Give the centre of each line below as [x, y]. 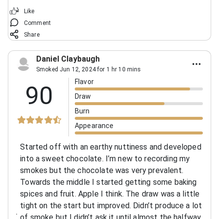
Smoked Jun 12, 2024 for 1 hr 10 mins [89, 69]
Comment [38, 23]
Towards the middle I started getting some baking [109, 182]
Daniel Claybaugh [68, 59]
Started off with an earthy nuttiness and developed [111, 147]
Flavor [84, 81]
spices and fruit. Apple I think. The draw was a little [110, 194]
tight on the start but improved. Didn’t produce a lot [111, 205]
